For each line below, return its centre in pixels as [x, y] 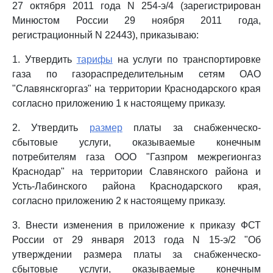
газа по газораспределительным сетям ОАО [136, 74]
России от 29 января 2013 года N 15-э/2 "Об [136, 240]
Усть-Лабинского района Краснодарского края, [136, 186]
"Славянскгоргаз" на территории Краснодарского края [136, 89]
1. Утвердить [44, 59]
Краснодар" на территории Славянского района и [136, 172]
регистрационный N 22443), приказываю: [105, 35]
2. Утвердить [51, 128]
